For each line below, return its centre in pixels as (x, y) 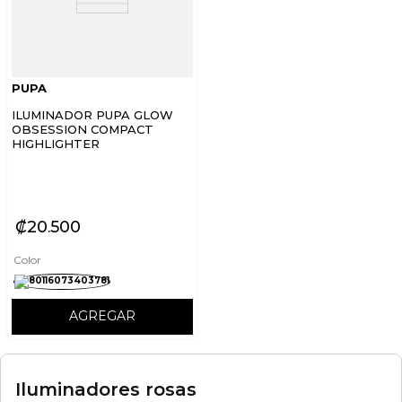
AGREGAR (102, 316)
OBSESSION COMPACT (83, 129)
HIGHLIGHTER (56, 144)
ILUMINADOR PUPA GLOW (92, 115)
